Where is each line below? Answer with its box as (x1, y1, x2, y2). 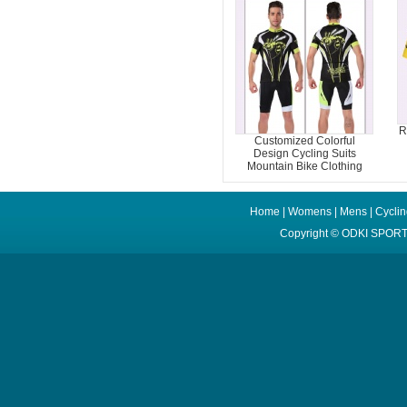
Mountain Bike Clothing (246, 160, 362, 173)
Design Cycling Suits (253, 147, 356, 160)
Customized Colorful (253, 134, 355, 147)
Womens (287, 205, 332, 218)
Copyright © (279, 227, 342, 240)
